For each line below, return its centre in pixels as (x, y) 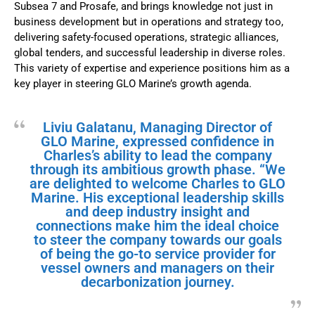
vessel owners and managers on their (157, 268)
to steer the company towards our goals (157, 240)
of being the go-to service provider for (157, 254)
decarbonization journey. (157, 282)
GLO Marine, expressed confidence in (157, 142)
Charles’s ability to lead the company (157, 156)
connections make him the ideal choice (157, 226)
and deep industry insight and (157, 212)
